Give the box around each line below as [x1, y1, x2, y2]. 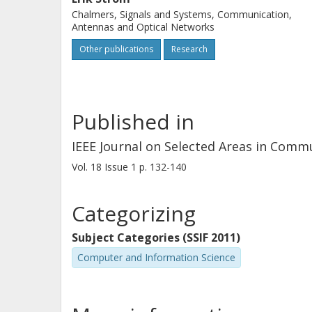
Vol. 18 [72, 160, 104, 173]
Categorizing [72, 199, 196, 228]
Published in [72, 107, 194, 136]
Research [171, 43, 208, 55]
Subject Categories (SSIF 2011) [72, 230, 240, 245]
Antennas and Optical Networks [72, 20, 214, 33]
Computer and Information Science [77, 251, 235, 264]
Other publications [79, 43, 153, 55]
